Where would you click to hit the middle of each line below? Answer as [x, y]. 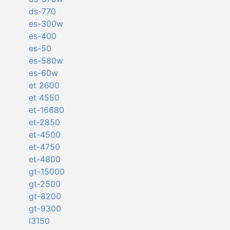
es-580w [46, 61]
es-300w [46, 24]
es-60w [43, 73]
